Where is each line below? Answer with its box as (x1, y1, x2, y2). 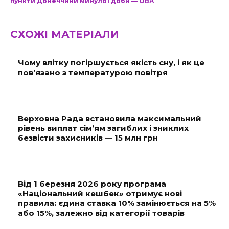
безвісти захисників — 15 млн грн (18, 133, 158, 143)
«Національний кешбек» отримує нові (18, 189, 182, 198)
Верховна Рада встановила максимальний (18, 113, 201, 123)
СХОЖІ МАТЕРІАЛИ (10, 28, 119, 40)
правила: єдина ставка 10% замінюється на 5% (18, 198, 216, 208)
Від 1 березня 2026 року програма (18, 179, 166, 189)
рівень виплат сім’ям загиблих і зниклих (18, 123, 189, 133)
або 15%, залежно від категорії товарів (18, 208, 185, 218)
